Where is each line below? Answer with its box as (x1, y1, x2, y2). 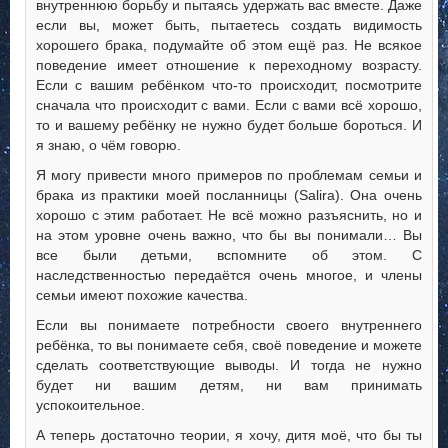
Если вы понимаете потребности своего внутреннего (36, 317, 422, 334)
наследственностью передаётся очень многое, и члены (36, 267, 422, 284)
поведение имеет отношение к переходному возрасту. (36, 57, 422, 74)
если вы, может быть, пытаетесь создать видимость (36, 17, 422, 34)
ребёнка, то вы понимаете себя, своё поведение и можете (36, 337, 422, 354)
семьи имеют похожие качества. (36, 287, 248, 304)
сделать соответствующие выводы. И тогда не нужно (36, 357, 422, 374)
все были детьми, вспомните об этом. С (36, 247, 422, 264)
